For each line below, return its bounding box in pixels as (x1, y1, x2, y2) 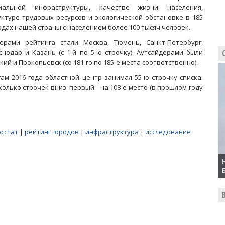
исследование (145, 127, 191, 136)
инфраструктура (85, 127, 139, 136)
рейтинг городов (25, 127, 79, 136)
